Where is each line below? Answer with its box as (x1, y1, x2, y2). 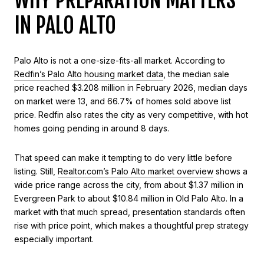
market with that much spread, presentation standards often (14, 206, 245, 217)
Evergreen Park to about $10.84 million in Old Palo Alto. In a (14, 193, 243, 203)
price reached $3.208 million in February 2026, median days (14, 82, 247, 93)
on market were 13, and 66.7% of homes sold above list (14, 96, 231, 107)
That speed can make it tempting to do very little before (14, 152, 232, 163)
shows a (213, 166, 247, 176)
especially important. (14, 233, 94, 244)
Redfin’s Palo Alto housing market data (14, 69, 163, 80)
